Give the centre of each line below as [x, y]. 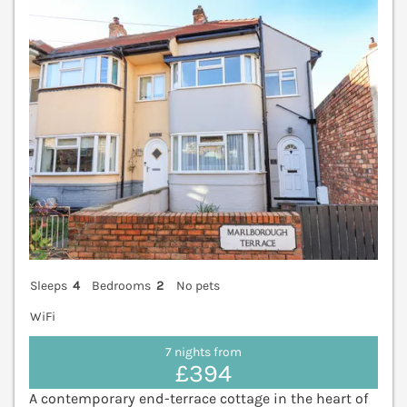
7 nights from [203, 352]
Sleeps [49, 286]
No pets [198, 286]
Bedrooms [122, 286]
